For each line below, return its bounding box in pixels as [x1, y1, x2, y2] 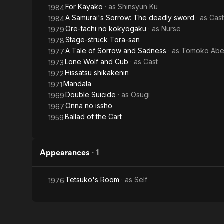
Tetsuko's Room [65, 175, 119, 184]
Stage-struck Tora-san [65, 35, 140, 44]
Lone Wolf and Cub [65, 57, 128, 66]
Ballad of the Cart [65, 112, 122, 121]
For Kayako [65, 2, 103, 11]
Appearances [40, 148, 90, 157]
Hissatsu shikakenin [65, 68, 129, 77]
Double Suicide [65, 90, 116, 99]
